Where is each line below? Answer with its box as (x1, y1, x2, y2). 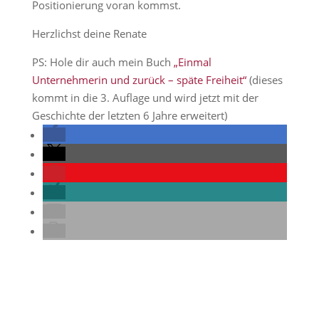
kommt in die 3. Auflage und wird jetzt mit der (31, 90, 258, 105)
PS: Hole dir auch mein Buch (31, 55, 174, 69)
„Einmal (173, 55, 211, 69)
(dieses (246, 73, 283, 87)
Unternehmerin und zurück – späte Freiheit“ (31, 73, 246, 87)
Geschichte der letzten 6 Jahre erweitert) (31, 108, 227, 122)
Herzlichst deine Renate (31, 26, 147, 41)
